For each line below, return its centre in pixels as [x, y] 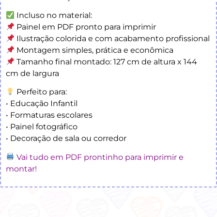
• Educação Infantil [42, 104]
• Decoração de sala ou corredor [66, 139]
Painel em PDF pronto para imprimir [85, 27]
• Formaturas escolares [49, 115]
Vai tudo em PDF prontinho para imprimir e [100, 157]
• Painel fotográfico [42, 127]
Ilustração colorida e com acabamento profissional [112, 38]
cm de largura [32, 73]
